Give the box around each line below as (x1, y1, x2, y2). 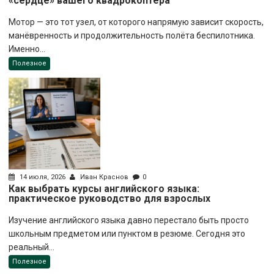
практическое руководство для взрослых (9, 193, 211, 205)
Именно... (9, 44, 46, 54)
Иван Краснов (78, 173, 131, 182)
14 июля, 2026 (18, 173, 68, 182)
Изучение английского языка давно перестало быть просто (9, 215, 250, 226)
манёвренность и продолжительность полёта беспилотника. (9, 31, 256, 41)
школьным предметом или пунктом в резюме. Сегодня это (9, 229, 246, 239)
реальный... (9, 242, 55, 253)
